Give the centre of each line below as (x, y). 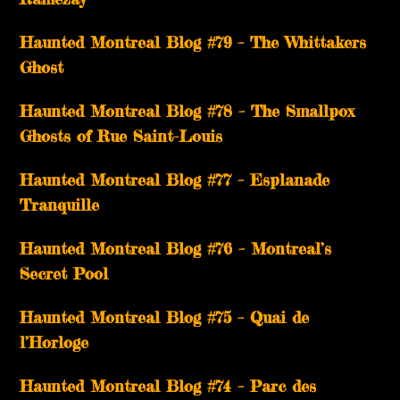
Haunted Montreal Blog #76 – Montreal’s (176, 249)
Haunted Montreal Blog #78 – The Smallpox (187, 111)
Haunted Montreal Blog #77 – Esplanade (175, 180)
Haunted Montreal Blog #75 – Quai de (165, 317)
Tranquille (60, 205)
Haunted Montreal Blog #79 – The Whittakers (193, 42)
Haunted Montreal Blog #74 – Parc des (168, 386)
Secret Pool (64, 274)
